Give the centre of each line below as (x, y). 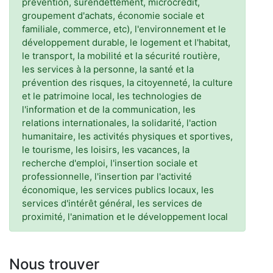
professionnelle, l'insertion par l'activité (107, 176)
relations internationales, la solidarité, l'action (119, 123)
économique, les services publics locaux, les (118, 190)
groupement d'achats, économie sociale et (113, 16)
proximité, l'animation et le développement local (125, 217)
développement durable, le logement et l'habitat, (126, 42)
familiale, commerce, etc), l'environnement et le (124, 29)
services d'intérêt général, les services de (112, 203)
